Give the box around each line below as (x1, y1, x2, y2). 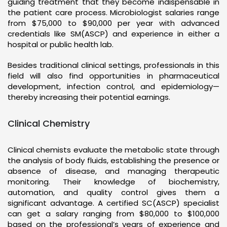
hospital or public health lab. (8, 39, 113, 50)
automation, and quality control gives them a (8, 186, 219, 198)
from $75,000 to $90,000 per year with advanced (8, 17, 219, 28)
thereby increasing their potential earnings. (8, 91, 170, 102)
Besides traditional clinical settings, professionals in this (8, 59, 219, 70)
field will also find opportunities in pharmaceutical (8, 70, 219, 81)
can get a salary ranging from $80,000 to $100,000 (8, 208, 219, 219)
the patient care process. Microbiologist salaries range (8, 7, 219, 18)
